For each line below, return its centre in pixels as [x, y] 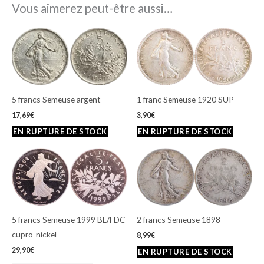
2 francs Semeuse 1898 [179, 220]
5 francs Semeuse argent [56, 100]
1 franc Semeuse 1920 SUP [185, 100]
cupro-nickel [34, 235]
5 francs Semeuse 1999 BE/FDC [68, 220]
